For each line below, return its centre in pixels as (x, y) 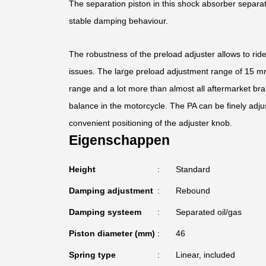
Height (82, 169)
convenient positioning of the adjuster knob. (150, 123)
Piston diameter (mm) (112, 233)
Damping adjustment (111, 191)
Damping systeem (105, 212)
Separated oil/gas (208, 212)
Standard (193, 169)
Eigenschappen (119, 140)
